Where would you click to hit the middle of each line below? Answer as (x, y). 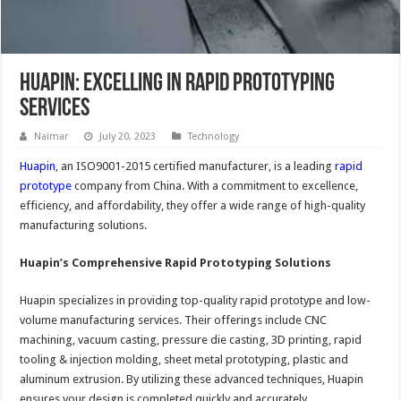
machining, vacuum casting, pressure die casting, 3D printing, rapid (191, 340)
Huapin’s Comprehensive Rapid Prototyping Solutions (176, 263)
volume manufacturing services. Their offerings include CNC (174, 320)
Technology (214, 137)
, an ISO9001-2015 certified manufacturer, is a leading (196, 166)
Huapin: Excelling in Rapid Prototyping (178, 85)
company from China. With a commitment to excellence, (215, 186)
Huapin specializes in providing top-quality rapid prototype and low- (196, 301)
